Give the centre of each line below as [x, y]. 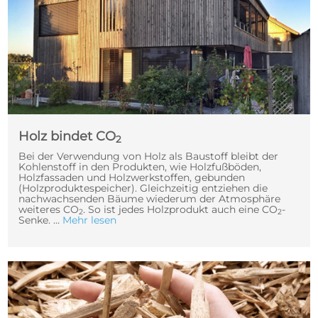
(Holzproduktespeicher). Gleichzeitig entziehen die [143, 188]
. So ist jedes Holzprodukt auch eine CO [180, 209]
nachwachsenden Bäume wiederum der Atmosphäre [149, 198]
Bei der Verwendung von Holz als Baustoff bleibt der [148, 156]
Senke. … [40, 220]
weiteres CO [48, 209]
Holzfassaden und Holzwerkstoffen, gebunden [131, 177]
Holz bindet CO [67, 136]
